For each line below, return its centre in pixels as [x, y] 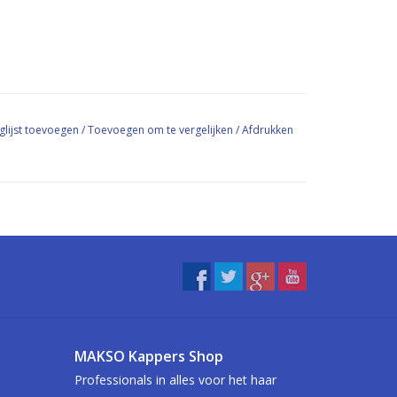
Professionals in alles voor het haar [175, 379]
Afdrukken [267, 129]
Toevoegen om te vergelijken [161, 129]
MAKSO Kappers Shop [148, 356]
